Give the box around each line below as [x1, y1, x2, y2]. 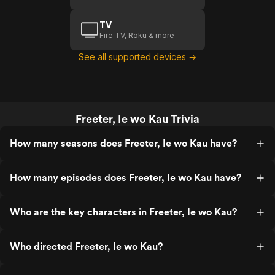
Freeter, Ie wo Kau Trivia [76, 112, 199, 125]
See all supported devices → [79, 52, 196, 62]
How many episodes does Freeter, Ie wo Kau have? [10, 172, 241, 184]
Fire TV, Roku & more [99, 31, 174, 40]
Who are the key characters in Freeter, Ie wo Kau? [10, 206, 237, 218]
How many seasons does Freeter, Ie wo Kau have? [10, 137, 237, 149]
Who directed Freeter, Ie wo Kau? [10, 241, 163, 252]
